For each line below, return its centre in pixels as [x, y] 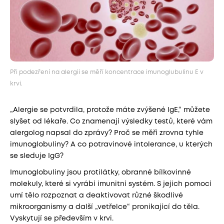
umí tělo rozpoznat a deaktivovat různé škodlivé [96, 195]
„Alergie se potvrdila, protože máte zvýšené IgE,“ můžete [110, 110]
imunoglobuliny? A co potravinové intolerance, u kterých [111, 144]
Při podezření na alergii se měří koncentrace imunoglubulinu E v [107, 72]
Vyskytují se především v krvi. [62, 218]
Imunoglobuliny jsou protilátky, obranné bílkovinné [100, 172]
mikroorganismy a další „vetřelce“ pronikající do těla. [105, 207]
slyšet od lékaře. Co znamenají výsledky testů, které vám [111, 121]
